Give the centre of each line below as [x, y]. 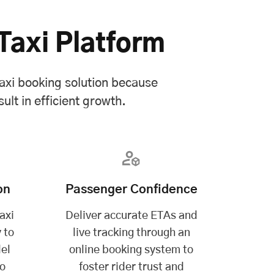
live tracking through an [131, 233]
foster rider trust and [131, 267]
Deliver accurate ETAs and [131, 216]
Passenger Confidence [131, 189]
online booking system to [131, 250]
